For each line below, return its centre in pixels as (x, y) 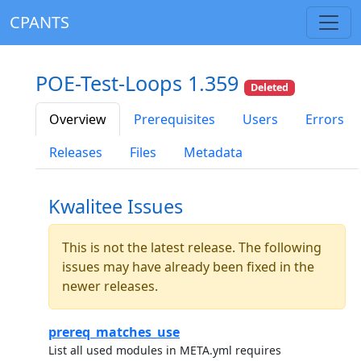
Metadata (213, 153)
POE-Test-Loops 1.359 (140, 83)
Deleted (270, 87)
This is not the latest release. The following (192, 248)
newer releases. (110, 286)
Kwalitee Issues (116, 207)
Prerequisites (174, 120)
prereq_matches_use (114, 332)
